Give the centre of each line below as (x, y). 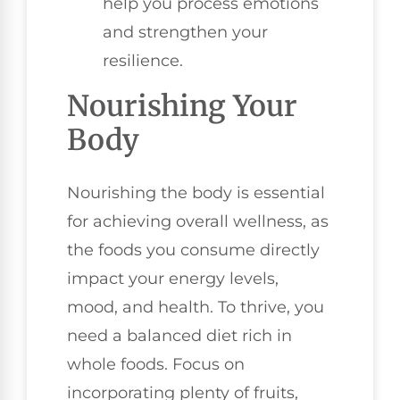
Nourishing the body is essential (196, 192)
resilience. (143, 60)
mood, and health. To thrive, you (196, 307)
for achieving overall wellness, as (198, 221)
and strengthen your (185, 32)
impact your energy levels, (173, 278)
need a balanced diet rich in (179, 335)
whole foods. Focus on (156, 364)
